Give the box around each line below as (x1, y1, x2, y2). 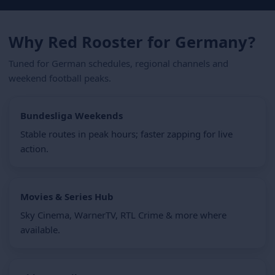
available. (20, 223, 60, 236)
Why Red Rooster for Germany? (9, 31, 255, 53)
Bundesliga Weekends (20, 109, 123, 122)
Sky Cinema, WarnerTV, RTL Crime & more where (20, 208, 227, 221)
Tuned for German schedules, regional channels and (9, 56, 228, 69)
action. (20, 142, 48, 155)
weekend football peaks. (9, 71, 111, 84)
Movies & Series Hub (20, 190, 114, 203)
